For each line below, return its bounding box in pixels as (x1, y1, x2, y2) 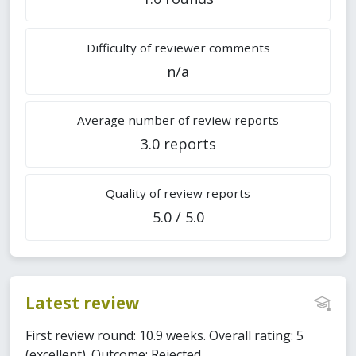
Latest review (25, 291, 140, 314)
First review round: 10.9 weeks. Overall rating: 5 (25, 327, 304, 345)
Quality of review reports (106, 185, 250, 202)
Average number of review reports (77, 112, 279, 129)
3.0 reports (140, 134, 216, 154)
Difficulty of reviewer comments (86, 39, 270, 56)
